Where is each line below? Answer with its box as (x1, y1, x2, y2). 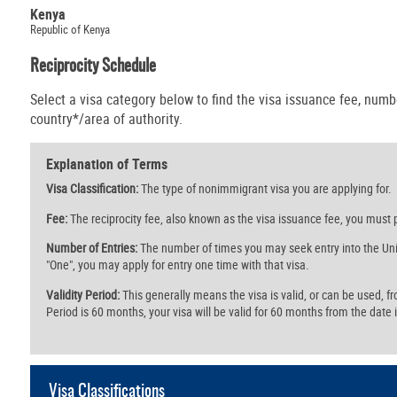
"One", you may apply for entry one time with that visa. (45, 256, 309, 274)
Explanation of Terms (45, 153, 167, 174)
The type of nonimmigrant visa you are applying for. (137, 180, 392, 198)
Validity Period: (45, 285, 120, 303)
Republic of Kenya (29, 20, 110, 37)
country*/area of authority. (29, 108, 183, 128)
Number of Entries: (45, 239, 137, 257)
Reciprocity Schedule (29, 58, 156, 75)
